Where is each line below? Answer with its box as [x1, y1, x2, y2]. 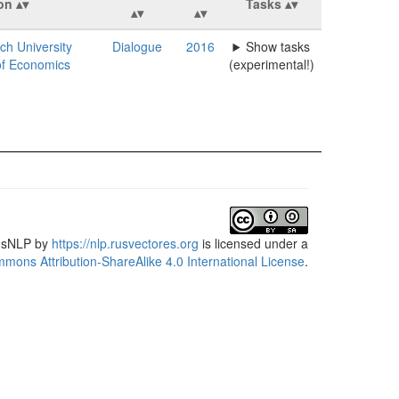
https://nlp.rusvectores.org [52, 234, 199, 252]
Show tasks [246, 37, 311, 55]
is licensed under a [199, 234, 308, 252]
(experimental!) [229, 55, 314, 73]
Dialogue [111, 37, 162, 55]
